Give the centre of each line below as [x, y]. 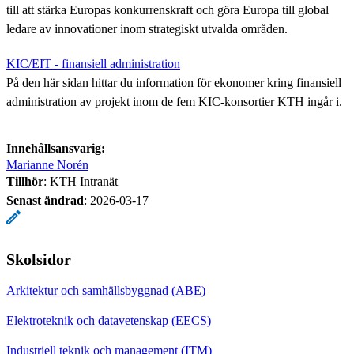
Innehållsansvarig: [56, 148]
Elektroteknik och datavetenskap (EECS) [109, 320]
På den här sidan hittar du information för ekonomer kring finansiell [174, 82]
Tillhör [25, 181]
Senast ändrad [45, 200]
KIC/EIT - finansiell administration [93, 63]
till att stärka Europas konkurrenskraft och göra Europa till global [168, 9]
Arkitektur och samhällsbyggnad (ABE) [106, 290]
